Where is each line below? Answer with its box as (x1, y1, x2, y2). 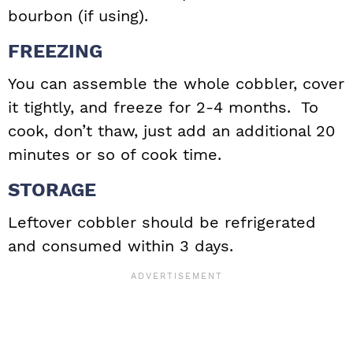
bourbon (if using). (8, 6, 148, 26)
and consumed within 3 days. (8, 236, 233, 256)
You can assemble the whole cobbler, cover (8, 74, 344, 94)
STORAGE (8, 179, 96, 202)
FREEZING (8, 40, 102, 63)
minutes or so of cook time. (8, 145, 221, 165)
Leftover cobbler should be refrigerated (8, 213, 316, 232)
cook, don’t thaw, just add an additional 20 (8, 121, 335, 141)
